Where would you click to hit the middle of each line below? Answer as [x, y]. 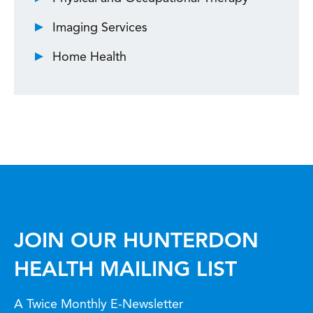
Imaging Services [100, 28]
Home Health [89, 57]
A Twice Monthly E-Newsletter [99, 304]
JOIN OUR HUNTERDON [136, 241]
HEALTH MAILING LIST [125, 270]
